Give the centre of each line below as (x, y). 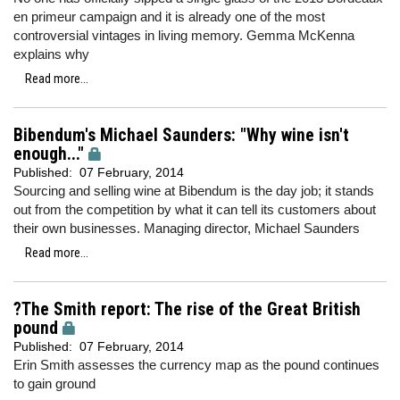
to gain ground (54, 383)
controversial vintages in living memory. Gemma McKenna (184, 35)
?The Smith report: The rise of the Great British (187, 309)
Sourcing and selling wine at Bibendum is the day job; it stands (194, 191)
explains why (51, 54)
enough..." (49, 154)
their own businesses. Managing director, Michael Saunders (187, 228)
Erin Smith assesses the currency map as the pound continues (196, 365)
